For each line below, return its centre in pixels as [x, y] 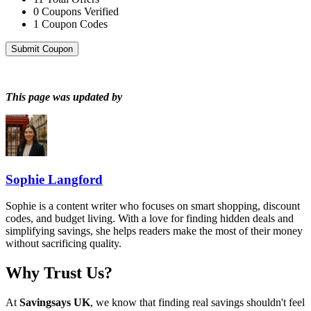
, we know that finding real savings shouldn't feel [197, 303]
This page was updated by [64, 96]
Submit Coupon [42, 49]
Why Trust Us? [59, 273]
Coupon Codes [75, 24]
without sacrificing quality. [64, 244]
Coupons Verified [80, 11]
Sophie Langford [54, 179]
